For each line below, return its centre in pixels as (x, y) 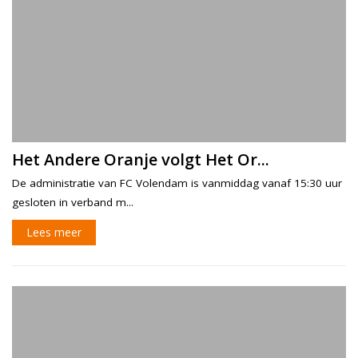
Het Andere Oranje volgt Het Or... (141, 160)
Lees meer (54, 233)
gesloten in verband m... (73, 203)
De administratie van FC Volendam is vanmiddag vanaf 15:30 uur (177, 183)
